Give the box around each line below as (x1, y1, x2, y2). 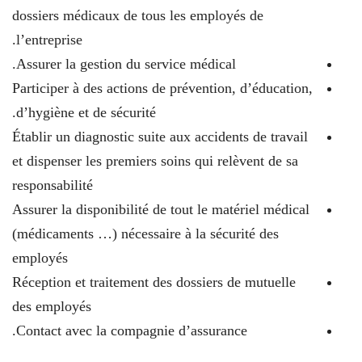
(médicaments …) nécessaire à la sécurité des (12, 225, 279, 242)
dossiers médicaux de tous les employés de (12, 7, 263, 23)
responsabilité (12, 177, 93, 193)
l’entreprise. (16, 32, 82, 48)
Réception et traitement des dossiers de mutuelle (12, 274, 296, 290)
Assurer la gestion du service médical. (16, 56, 236, 72)
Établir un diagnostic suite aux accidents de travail (12, 128, 308, 145)
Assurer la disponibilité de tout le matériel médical (12, 201, 309, 217)
